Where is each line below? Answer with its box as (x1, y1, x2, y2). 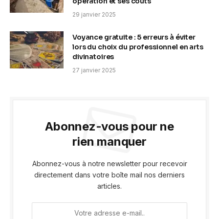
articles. (97, 181, 122, 190)
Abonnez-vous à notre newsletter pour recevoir (32, 159, 187, 168)
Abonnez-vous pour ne (45, 119, 174, 133)
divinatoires (72, 52, 114, 61)
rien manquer (72, 134, 147, 149)
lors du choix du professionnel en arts (72, 42, 203, 51)
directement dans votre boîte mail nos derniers (34, 170, 185, 179)
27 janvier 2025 (72, 66, 116, 74)
